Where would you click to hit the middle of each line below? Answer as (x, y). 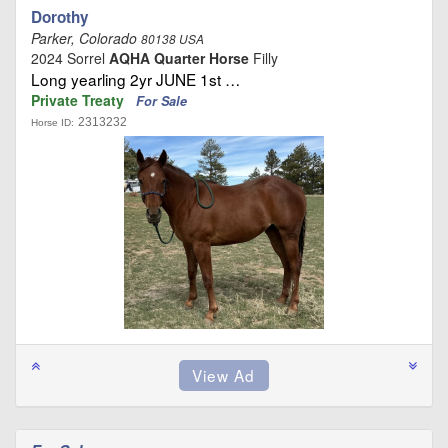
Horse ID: (52, 122)
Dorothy (60, 16)
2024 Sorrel (70, 57)
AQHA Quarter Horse (179, 57)
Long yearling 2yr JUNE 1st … (135, 78)
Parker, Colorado (86, 37)
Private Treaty (79, 99)
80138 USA (172, 38)
